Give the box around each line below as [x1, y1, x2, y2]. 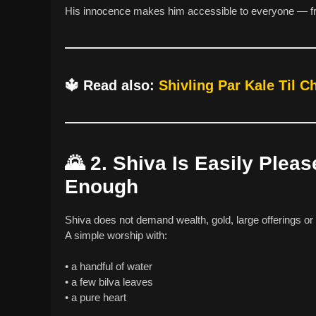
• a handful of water [65, 260, 152, 273]
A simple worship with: [65, 229, 167, 241]
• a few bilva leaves [65, 276, 153, 288]
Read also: [83, 77, 159, 93]
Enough [65, 175, 138, 197]
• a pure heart [65, 291, 126, 304]
